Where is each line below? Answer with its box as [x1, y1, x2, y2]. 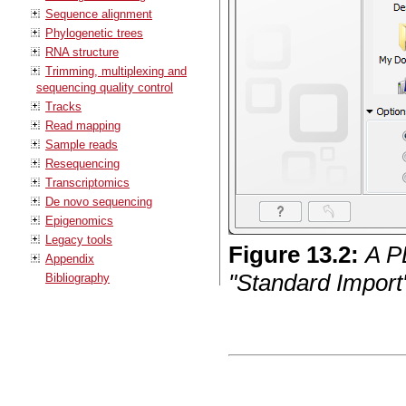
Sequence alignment [45, 6, 152, 21]
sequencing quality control [36, 80, 173, 94]
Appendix [45, 251, 94, 266]
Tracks [45, 99, 82, 113]
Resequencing [45, 156, 120, 170]
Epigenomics [45, 213, 113, 227]
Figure [228, 241, 307, 269]
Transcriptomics [45, 175, 130, 189]
